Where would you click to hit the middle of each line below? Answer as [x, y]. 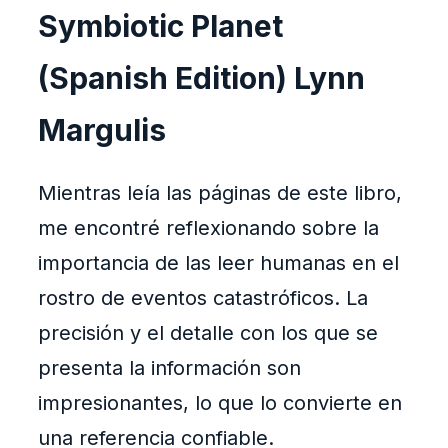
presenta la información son [169, 368]
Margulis [102, 130]
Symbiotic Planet [160, 26]
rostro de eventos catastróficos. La [203, 298]
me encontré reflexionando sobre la [208, 228]
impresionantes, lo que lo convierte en [220, 403]
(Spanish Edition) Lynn [201, 78]
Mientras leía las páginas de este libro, [220, 193]
